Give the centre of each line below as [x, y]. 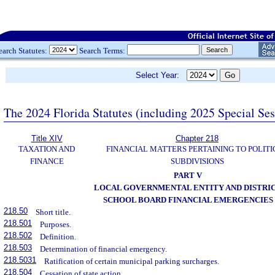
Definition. [58, 237]
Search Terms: [102, 50]
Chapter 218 [197, 138]
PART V [188, 175]
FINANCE [47, 161]
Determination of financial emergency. [104, 249]
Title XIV [47, 138]
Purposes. [56, 224]
